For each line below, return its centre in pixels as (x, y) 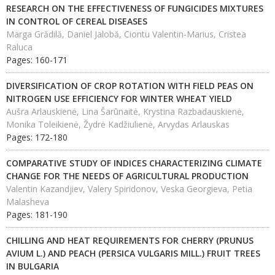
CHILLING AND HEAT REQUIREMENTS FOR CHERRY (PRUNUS (130, 240)
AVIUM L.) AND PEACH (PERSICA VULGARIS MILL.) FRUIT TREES (133, 253)
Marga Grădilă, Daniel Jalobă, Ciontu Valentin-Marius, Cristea (126, 34)
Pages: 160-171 (37, 60)
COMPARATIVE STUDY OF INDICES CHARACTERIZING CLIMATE (134, 163)
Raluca (19, 47)
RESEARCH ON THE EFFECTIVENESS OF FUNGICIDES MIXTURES (135, 8)
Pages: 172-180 (37, 137)
